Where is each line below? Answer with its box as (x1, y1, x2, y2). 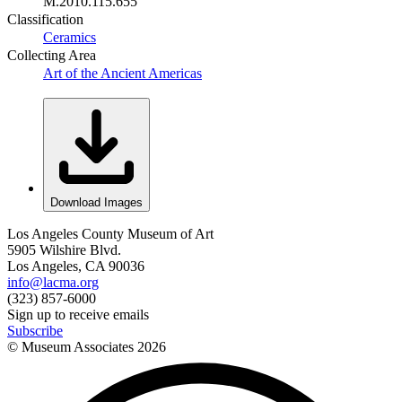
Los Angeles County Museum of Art (7, 225, 214, 241)
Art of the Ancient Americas (43, 65, 202, 81)
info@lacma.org (7, 274, 99, 290)
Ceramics (43, 29, 96, 45)
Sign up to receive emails (7, 306, 149, 322)
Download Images (50, 195, 143, 209)
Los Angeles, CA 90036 (7, 258, 144, 274)
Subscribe (7, 322, 63, 338)
